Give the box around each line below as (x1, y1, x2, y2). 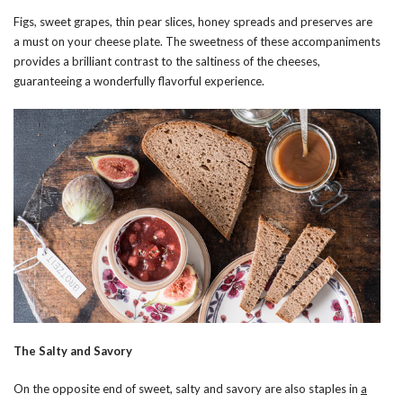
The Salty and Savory (13, 343, 132, 358)
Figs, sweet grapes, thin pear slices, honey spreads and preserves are (13, 13, 372, 29)
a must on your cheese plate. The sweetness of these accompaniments (13, 33, 381, 49)
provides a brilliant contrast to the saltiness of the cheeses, (13, 53, 320, 68)
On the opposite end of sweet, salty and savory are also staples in (13, 381, 361, 396)
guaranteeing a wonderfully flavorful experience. (13, 73, 264, 88)
